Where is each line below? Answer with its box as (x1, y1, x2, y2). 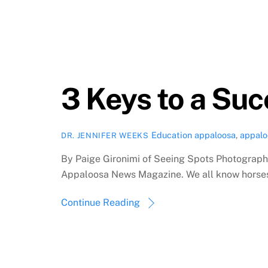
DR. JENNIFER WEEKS (61, 131, 149, 141)
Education (151, 130, 192, 141)
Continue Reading (61, 196, 140, 208)
